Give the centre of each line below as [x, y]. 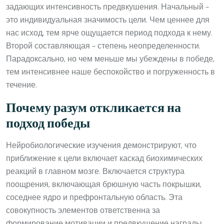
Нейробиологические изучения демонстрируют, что [101, 145]
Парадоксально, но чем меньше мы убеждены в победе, [110, 59]
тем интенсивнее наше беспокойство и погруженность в [110, 72]
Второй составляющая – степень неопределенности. [103, 46]
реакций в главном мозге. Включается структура [95, 171]
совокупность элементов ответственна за [83, 210]
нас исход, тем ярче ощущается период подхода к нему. [109, 33]
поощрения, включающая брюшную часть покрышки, [104, 184]
